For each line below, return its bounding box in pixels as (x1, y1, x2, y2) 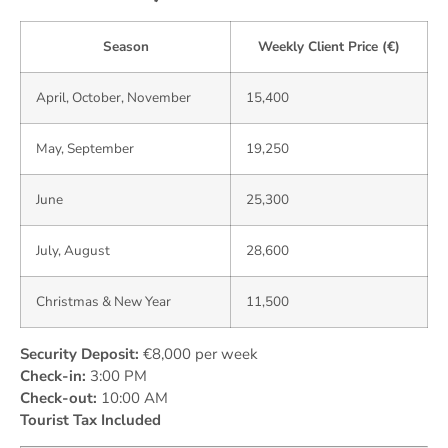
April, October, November (36, 88, 191, 108)
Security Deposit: (20, 344, 139, 365)
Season (102, 37, 149, 57)
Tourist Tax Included (20, 410, 161, 431)
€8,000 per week (139, 344, 258, 365)
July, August (36, 241, 110, 261)
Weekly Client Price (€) (258, 37, 400, 57)
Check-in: (20, 366, 86, 387)
